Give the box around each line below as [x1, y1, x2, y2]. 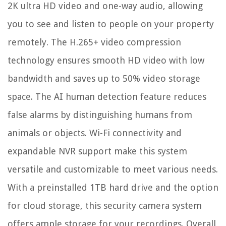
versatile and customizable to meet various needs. [8, 164, 218, 175]
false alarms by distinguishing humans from [8, 109, 192, 121]
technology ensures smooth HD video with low [8, 55, 204, 66]
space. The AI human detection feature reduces [8, 91, 206, 102]
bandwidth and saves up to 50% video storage [8, 73, 200, 84]
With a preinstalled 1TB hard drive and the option [8, 182, 218, 193]
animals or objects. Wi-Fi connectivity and [8, 128, 182, 139]
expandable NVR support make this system [8, 146, 187, 157]
